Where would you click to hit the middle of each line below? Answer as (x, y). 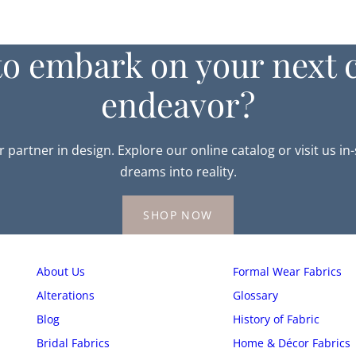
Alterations (66, 295)
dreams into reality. (178, 171)
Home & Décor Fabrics (292, 343)
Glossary (255, 295)
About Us (61, 271)
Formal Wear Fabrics (287, 271)
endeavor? (178, 104)
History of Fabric (276, 319)
